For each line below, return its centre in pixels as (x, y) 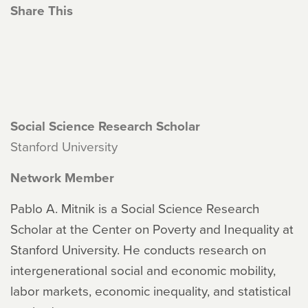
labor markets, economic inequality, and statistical (151, 290)
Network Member (62, 177)
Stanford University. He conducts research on (138, 249)
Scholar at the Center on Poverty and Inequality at (152, 229)
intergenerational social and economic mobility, (143, 270)
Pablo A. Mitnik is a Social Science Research (135, 208)
